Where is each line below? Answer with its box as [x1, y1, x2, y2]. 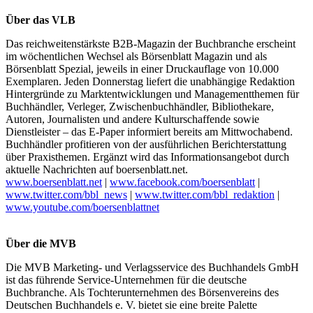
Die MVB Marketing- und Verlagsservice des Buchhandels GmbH [6, 261, 299, 274]
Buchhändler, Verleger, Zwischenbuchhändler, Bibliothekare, [6, 101, 274, 113]
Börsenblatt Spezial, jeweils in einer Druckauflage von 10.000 [6, 63, 279, 75]
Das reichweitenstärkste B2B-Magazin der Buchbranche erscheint [6, 38, 296, 50]
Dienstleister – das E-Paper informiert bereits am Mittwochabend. [6, 126, 293, 138]
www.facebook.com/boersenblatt [110, 176, 255, 189]
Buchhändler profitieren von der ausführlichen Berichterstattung [6, 138, 286, 151]
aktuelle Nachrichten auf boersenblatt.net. [6, 163, 188, 176]
